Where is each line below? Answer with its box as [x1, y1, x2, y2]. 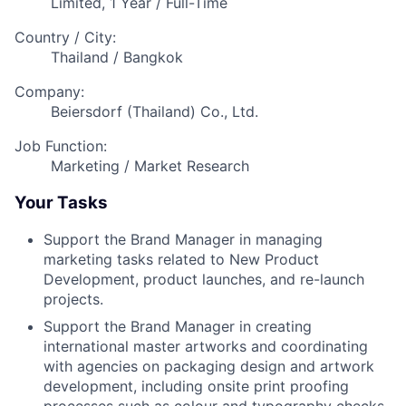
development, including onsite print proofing [43, 377, 349, 396]
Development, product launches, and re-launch [43, 270, 364, 289]
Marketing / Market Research [51, 156, 249, 175]
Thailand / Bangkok [51, 47, 183, 66]
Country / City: [14, 27, 116, 46]
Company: [14, 82, 84, 101]
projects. [43, 290, 103, 309]
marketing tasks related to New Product [43, 250, 319, 269]
